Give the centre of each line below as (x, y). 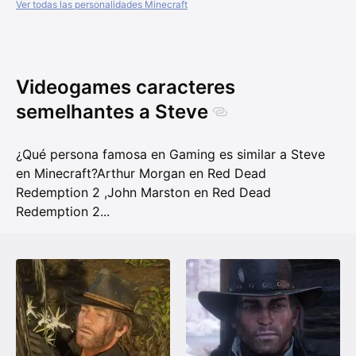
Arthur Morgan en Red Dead (182, 174)
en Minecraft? (56, 174)
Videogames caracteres (126, 87)
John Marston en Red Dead (189, 193)
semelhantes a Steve (112, 112)
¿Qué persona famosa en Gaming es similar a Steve (170, 155)
